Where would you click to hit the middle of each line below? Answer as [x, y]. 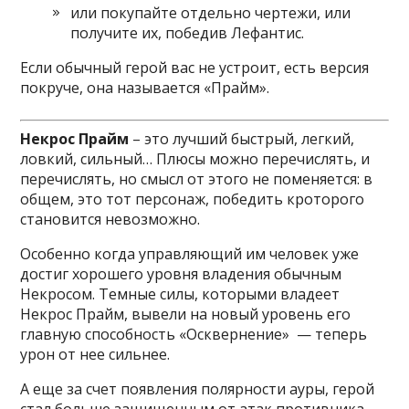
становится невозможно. [110, 219]
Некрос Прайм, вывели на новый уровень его [186, 314]
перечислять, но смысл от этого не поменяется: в [197, 179]
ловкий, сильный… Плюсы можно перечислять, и [195, 159]
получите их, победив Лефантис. [188, 33]
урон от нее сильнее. [95, 354]
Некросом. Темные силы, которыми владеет [180, 294]
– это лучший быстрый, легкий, [242, 139]
